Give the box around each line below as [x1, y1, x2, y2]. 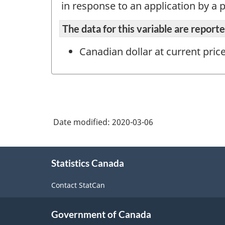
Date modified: [53, 117, 112, 128]
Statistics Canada [51, 157, 124, 169]
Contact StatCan [51, 180, 105, 190]
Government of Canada [51, 208, 151, 220]
